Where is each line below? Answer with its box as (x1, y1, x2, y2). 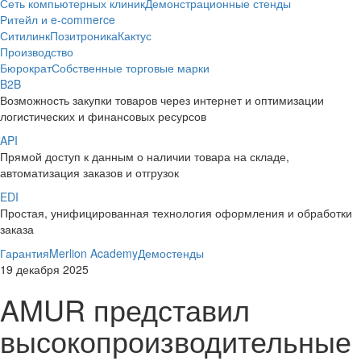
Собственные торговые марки (52, 60, 210, 76)
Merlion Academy (49, 245, 138, 261)
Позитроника (50, 27, 118, 44)
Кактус (118, 27, 151, 44)
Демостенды (138, 245, 204, 261)
